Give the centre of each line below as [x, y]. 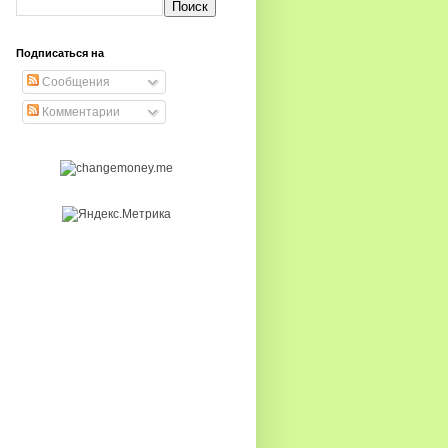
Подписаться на [60, 53]
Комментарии [79, 112]
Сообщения [74, 82]
